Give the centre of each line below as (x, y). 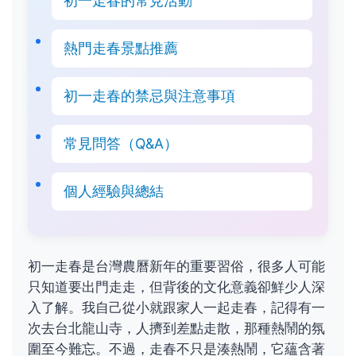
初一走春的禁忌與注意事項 (149, 96)
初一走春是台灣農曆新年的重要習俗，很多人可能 (176, 266)
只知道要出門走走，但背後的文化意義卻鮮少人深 (176, 287)
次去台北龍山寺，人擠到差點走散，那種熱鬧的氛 (176, 328)
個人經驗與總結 (114, 191)
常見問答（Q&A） (121, 143)
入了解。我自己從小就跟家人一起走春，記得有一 (176, 308)
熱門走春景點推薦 (121, 48)
